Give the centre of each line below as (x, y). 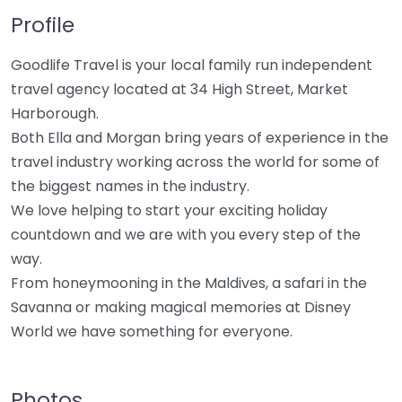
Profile (43, 25)
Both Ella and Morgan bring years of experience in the (200, 138)
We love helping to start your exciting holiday (169, 210)
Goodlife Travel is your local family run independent (192, 65)
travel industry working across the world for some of (195, 162)
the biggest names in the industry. (130, 186)
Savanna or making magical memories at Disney (181, 307)
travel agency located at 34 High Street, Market (179, 89)
